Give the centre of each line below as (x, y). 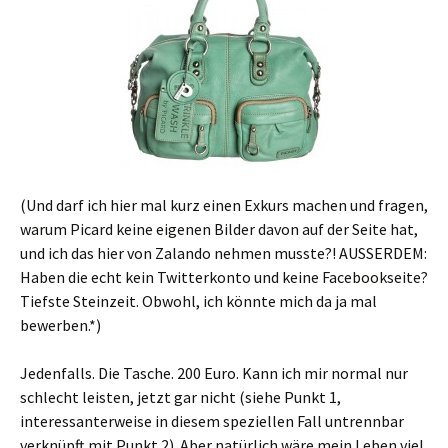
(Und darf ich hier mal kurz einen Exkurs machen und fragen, (224, 204)
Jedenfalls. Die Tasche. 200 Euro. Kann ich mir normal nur (214, 372)
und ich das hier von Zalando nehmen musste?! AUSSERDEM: (223, 252)
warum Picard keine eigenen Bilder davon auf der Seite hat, (219, 228)
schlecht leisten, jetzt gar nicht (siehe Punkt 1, (180, 396)
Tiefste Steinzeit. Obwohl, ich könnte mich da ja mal (198, 300)
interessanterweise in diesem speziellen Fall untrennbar (212, 420)
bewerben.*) (60, 324)
